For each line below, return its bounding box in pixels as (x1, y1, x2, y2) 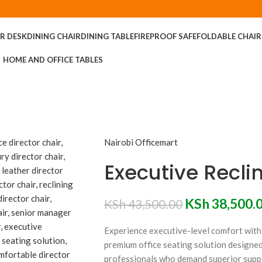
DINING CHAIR (26, 32, 81, 41)
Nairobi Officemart (104, 137, 178, 147)
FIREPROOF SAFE (133, 32, 196, 41)
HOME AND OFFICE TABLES (3, 55, 104, 64)
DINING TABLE (80, 32, 134, 41)
